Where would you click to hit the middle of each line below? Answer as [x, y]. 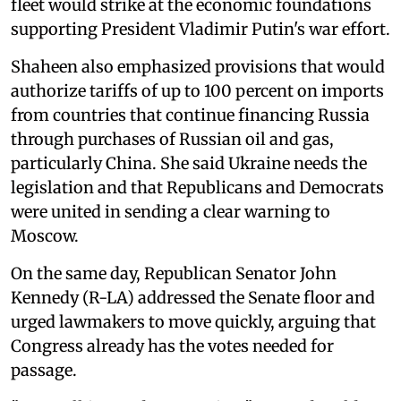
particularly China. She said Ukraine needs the [189, 163]
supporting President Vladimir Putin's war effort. [200, 29]
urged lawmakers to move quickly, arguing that [193, 321]
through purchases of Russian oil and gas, [172, 139]
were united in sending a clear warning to [171, 211]
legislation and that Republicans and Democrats [197, 187]
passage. [44, 370]
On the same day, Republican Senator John [174, 273]
